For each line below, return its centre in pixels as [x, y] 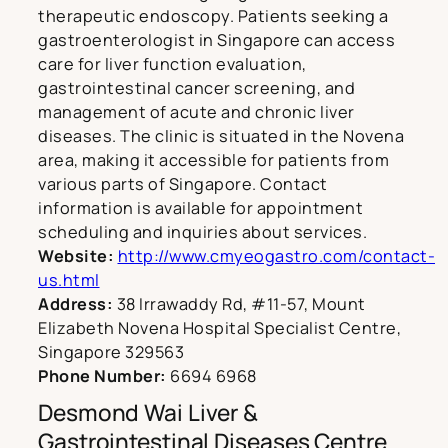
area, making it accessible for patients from [213, 160]
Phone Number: [102, 376]
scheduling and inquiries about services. [202, 232]
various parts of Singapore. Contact [183, 184]
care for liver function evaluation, [172, 64]
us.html [69, 280]
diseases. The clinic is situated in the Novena [221, 136]
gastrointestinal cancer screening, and [196, 88]
